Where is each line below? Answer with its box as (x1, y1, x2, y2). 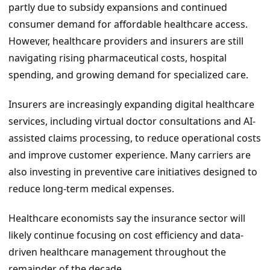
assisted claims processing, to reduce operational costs (8, 131, 261, 145)
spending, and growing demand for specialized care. (8, 68, 248, 82)
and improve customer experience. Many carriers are (8, 148, 251, 162)
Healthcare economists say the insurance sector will (8, 211, 245, 225)
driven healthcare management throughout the (8, 245, 226, 259)
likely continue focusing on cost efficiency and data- (8, 228, 243, 242)
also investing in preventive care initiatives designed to (8, 165, 257, 178)
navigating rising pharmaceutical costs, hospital (8, 51, 227, 65)
